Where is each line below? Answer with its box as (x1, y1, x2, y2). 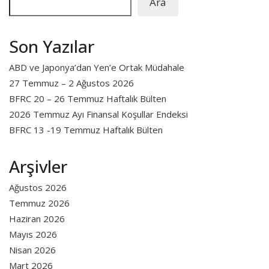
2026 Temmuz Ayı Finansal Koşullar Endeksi (9, 108, 188, 121)
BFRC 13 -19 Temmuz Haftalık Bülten (9, 124, 163, 136)
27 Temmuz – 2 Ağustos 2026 (9, 77, 134, 89)
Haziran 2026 (9, 213, 65, 225)
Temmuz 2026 (9, 197, 70, 210)
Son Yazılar (9, 35, 94, 58)
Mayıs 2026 (9, 228, 57, 241)
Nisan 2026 (9, 244, 56, 256)
